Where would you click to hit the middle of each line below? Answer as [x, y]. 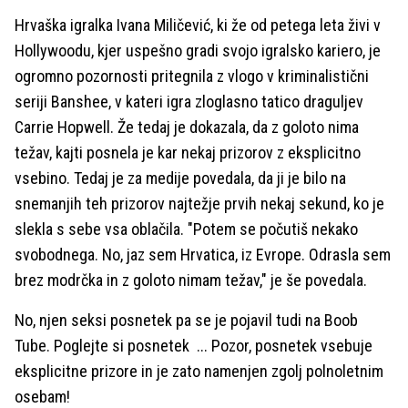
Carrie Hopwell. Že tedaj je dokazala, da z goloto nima [187, 127]
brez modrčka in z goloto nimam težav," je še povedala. [191, 280]
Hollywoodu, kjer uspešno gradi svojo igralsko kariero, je [198, 51]
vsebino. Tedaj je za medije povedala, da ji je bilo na [180, 178]
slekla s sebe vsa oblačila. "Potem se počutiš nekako [186, 229]
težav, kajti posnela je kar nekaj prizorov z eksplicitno [188, 153]
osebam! [42, 397]
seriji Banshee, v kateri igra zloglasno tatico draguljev [189, 102]
